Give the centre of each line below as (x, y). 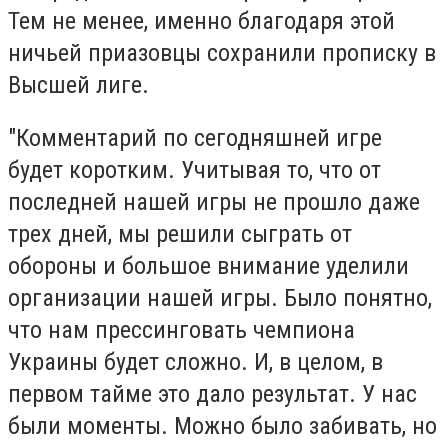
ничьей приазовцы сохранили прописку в (222, 52)
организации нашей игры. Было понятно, (220, 298)
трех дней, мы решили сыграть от (180, 234)
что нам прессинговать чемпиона (181, 330)
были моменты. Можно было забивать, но (222, 426)
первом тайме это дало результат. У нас (212, 394)
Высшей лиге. (78, 84)
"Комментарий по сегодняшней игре (195, 138)
